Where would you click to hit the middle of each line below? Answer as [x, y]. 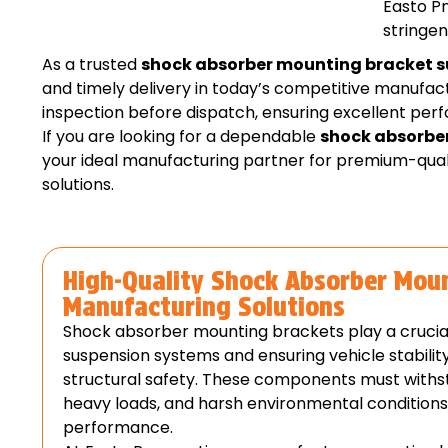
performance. [118, 428]
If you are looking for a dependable [181, 137]
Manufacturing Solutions [204, 307]
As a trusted [91, 65]
